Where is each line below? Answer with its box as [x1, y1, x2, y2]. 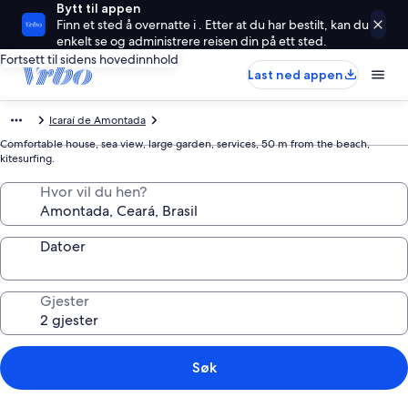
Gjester [40, 291, 89, 311]
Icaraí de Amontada [49, 113, 146, 127]
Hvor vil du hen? [40, 182, 147, 201]
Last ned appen [248, 66, 343, 83]
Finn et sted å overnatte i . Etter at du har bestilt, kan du [56, 16, 370, 33]
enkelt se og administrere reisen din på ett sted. [56, 33, 328, 49]
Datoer [40, 237, 86, 256]
